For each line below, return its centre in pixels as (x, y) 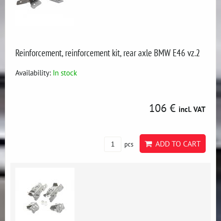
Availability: (34, 73)
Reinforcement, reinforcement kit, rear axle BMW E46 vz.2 (108, 53)
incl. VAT (192, 109)
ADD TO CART (176, 144)
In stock (65, 73)
